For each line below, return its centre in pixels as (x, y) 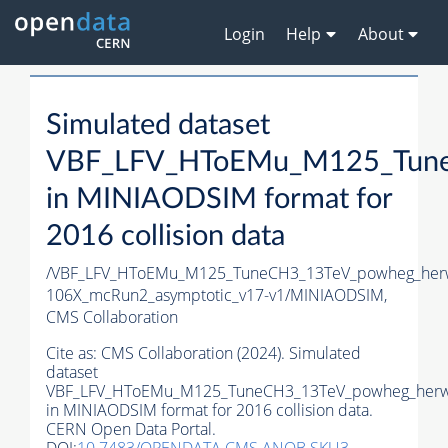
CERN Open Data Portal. (131, 429)
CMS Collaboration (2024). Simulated (231, 353)
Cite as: (73, 353)
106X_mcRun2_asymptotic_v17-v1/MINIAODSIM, (216, 295)
